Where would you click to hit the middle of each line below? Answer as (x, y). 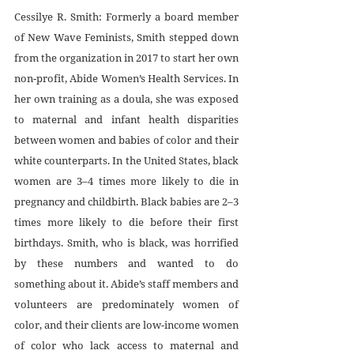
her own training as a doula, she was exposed (126, 99)
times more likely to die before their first (126, 222)
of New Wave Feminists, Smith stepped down (126, 38)
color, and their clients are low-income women (126, 325)
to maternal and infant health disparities (126, 120)
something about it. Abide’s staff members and (126, 284)
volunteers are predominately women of (126, 305)
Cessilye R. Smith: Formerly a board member (126, 17)
